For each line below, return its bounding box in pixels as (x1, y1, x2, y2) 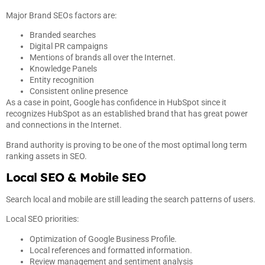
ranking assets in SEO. (6, 151, 87, 161)
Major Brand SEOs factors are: (6, 10, 117, 20)
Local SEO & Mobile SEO (6, 169, 149, 185)
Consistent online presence (30, 86, 128, 96)
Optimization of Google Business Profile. (30, 234, 177, 244)
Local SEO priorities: (6, 214, 79, 224)
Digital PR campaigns (30, 41, 108, 51)
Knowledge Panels (30, 64, 97, 74)
